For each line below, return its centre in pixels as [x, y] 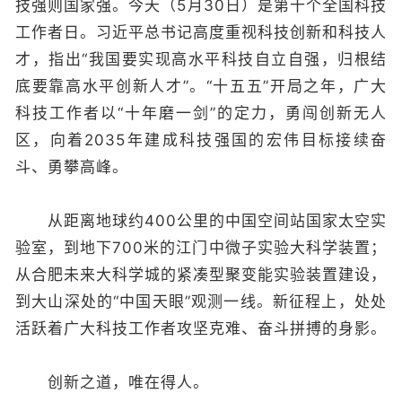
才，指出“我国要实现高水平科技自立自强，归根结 [201, 59]
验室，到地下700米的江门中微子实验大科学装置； [201, 248]
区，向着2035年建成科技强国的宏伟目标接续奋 [201, 140]
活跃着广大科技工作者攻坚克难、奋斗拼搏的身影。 [201, 328]
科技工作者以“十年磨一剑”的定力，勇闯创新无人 [201, 113]
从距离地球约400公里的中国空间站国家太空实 [201, 221]
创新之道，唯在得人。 [112, 382]
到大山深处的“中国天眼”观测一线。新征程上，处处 [201, 301]
